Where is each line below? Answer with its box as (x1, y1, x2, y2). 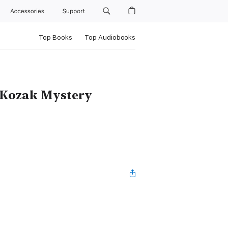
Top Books (38, 34, 72, 41)
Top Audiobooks (84, 34, 135, 41)
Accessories (10, 8, 48, 15)
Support (62, 8, 87, 15)
